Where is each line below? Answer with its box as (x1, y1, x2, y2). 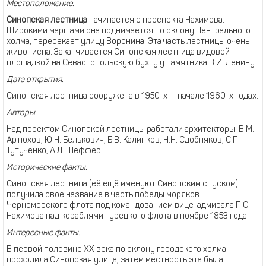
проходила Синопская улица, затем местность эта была (7, 256, 223, 265)
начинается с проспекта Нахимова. (87, 16, 224, 25)
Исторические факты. (7, 163, 87, 172)
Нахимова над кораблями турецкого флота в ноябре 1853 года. (7, 212, 249, 221)
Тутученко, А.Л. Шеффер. (7, 147, 103, 156)
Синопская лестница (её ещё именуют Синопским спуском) (7, 180, 238, 189)
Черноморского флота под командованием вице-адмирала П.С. (7, 201, 250, 210)
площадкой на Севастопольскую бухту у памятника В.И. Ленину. (7, 59, 256, 68)
